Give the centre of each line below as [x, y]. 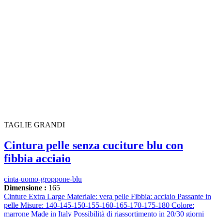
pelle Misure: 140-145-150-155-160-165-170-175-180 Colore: [99, 205]
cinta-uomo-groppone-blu [43, 179]
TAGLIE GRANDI [34, 124]
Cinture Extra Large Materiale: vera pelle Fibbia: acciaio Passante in [108, 196]
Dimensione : [25, 187]
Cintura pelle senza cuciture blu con [93, 145]
